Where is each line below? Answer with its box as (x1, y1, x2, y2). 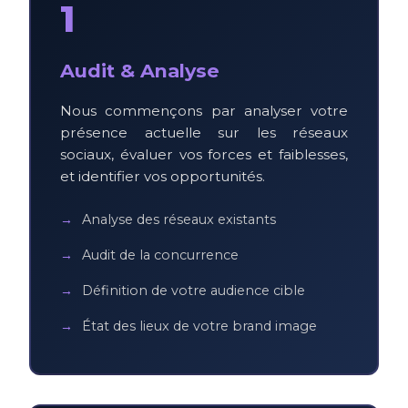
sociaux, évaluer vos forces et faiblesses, (60, 145, 348, 163)
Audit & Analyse (60, 58, 219, 82)
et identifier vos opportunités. (60, 167, 265, 185)
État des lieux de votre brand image (82, 317, 317, 334)
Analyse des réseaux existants (82, 210, 276, 228)
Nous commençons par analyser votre (60, 101, 348, 119)
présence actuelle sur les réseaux (60, 123, 348, 141)
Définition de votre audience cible (82, 281, 305, 299)
